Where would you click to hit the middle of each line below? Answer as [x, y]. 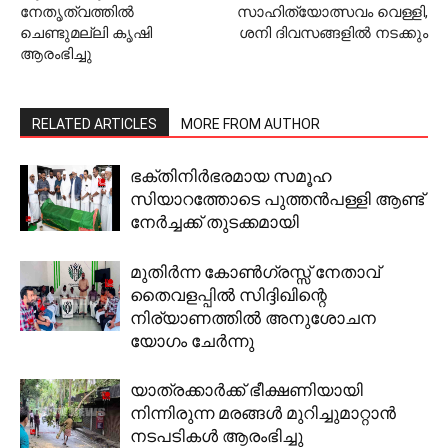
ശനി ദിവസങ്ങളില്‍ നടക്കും [333, 33]
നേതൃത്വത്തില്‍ [77, 12]
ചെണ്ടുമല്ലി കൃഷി [86, 33]
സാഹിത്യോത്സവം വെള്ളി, [332, 12]
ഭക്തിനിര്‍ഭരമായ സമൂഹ [231, 176]
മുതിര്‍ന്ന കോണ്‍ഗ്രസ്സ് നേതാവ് [255, 272]
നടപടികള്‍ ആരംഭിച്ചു [216, 436]
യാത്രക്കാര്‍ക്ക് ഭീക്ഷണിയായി [246, 390]
